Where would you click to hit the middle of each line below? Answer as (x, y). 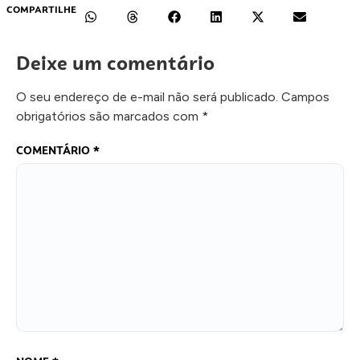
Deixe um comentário (115, 63)
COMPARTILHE (41, 9)
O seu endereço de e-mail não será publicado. (147, 96)
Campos (305, 96)
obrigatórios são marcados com (109, 116)
